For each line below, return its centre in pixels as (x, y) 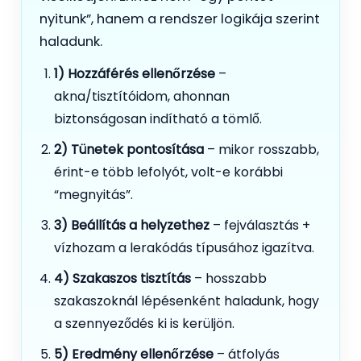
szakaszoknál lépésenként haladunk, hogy (187, 301)
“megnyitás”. (93, 194)
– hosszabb (229, 278)
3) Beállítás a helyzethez (132, 225)
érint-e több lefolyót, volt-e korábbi (168, 172)
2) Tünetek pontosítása (129, 149)
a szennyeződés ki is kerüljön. (144, 323)
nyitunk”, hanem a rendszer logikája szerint (180, 19)
